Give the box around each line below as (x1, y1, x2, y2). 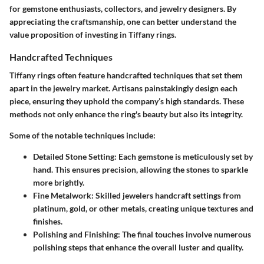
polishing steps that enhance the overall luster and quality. (33, 242, 243, 253)
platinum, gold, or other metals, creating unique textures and (33, 203, 253, 214)
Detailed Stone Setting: (33, 151, 117, 162)
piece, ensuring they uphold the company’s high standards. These (9, 96, 244, 107)
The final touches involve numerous (120, 229, 251, 240)
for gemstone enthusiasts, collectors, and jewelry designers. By (9, 4, 236, 14)
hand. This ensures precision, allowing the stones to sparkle (33, 164, 248, 175)
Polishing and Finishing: (33, 229, 120, 240)
